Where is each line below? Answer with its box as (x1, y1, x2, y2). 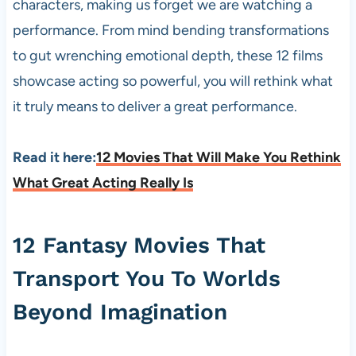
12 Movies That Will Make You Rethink (95, 148, 341, 166)
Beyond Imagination (12, 298, 227, 325)
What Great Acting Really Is (12, 173, 193, 192)
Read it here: (12, 148, 96, 166)
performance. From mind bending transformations (12, 21, 329, 39)
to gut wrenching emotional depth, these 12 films (12, 46, 323, 64)
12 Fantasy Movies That (12, 231, 265, 258)
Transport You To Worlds (12, 265, 281, 292)
